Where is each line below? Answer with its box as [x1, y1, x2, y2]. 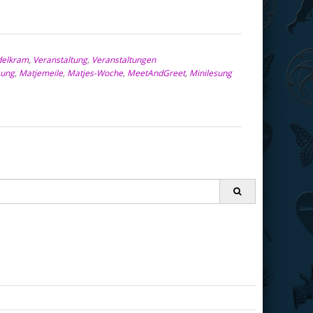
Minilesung [189, 67, 232, 79]
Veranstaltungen [92, 54, 156, 66]
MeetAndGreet [127, 67, 185, 79]
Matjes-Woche [67, 67, 123, 79]
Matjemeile [19, 67, 63, 79]
